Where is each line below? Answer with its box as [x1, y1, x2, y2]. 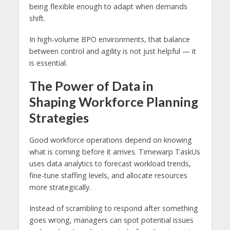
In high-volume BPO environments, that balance [29, 34, 190, 45]
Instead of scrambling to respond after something [29, 203, 198, 214]
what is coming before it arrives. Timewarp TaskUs [29, 147, 200, 157]
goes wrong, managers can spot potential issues [29, 215, 194, 225]
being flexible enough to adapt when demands [29, 2, 187, 12]
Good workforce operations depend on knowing [29, 135, 192, 145]
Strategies [29, 110, 89, 126]
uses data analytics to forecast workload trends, [29, 159, 191, 169]
